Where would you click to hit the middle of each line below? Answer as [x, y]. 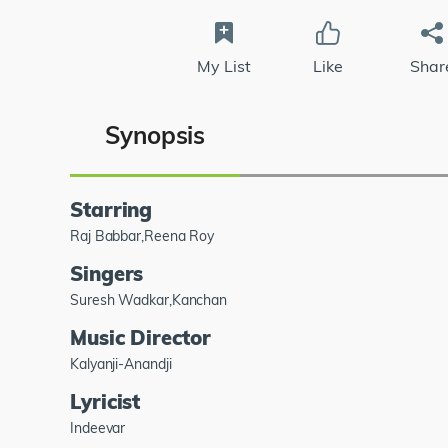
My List [224, 65]
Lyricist [105, 401]
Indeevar [98, 427]
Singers [107, 273]
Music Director [140, 337]
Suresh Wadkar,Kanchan [149, 299]
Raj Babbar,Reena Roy [142, 235]
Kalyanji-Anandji [121, 363]
